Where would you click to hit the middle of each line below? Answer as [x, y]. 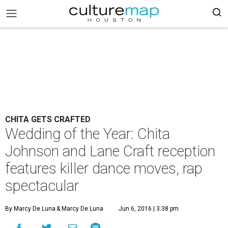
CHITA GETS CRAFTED [48, 119]
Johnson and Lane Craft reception [110, 151]
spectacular [42, 186]
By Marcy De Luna [30, 209]
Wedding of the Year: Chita [88, 134]
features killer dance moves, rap [104, 168]
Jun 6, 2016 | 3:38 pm [149, 209]
